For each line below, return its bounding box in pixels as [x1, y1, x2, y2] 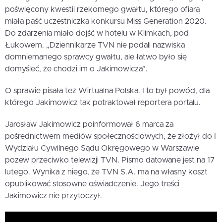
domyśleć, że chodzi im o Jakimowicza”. [5, 64, 148, 73]
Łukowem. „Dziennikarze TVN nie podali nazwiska [5, 41, 185, 49]
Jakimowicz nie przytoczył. [5, 191, 102, 200]
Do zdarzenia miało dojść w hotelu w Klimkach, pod [5, 29, 189, 37]
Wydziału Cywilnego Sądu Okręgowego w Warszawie [5, 144, 199, 152]
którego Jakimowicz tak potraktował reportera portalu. [5, 98, 201, 107]
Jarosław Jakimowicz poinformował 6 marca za [5, 120, 173, 128]
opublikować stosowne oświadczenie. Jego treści [5, 179, 179, 188]
